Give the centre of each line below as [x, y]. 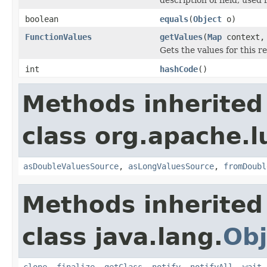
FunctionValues [58, 37]
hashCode [179, 69]
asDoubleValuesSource [71, 166]
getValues [181, 37]
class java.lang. [122, 237]
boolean [42, 19]
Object [207, 19]
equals [174, 19]
